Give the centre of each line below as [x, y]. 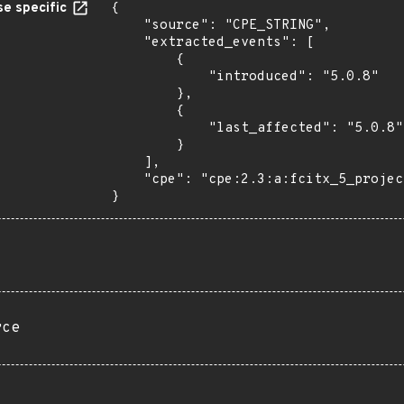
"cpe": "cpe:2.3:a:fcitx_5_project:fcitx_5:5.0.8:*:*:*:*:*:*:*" [127, 180]
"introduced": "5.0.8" [160, 77]
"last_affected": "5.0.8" [160, 129]
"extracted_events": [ [127, 43]
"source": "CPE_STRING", [127, 26]
